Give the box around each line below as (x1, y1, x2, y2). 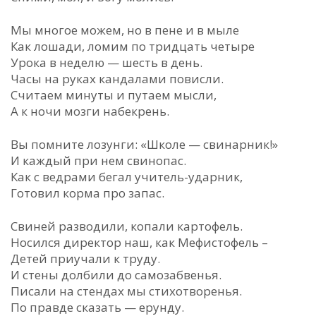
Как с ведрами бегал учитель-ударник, (11, 169, 243, 185)
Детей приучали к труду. (11, 250, 160, 267)
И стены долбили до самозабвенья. (11, 267, 221, 283)
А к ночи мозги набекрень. (11, 103, 169, 119)
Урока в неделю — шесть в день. (11, 54, 202, 71)
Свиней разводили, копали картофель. (11, 218, 243, 234)
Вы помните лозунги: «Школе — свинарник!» (11, 136, 278, 152)
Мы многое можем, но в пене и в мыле (11, 22, 239, 38)
